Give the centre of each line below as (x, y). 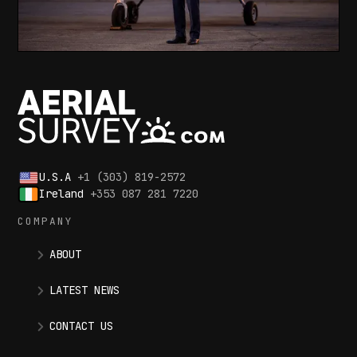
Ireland (64, 193)
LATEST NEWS (85, 290)
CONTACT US (82, 326)
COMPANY (46, 221)
